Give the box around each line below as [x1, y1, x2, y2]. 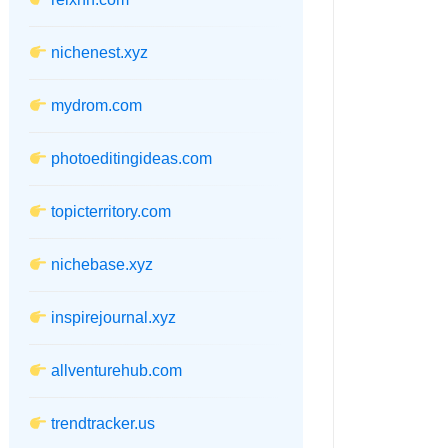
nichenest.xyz [51, 44, 149, 62]
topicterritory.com [51, 203, 172, 221]
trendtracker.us [51, 415, 156, 433]
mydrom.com [51, 97, 143, 115]
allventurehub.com [51, 362, 183, 380]
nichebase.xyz [51, 256, 154, 274]
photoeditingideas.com [51, 150, 213, 168]
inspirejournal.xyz [51, 309, 177, 327]
